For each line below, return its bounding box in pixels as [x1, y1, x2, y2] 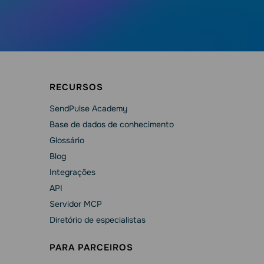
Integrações [49, 167, 95, 177]
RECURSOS [49, 81, 103, 93]
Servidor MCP [49, 199, 102, 209]
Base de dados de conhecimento [49, 119, 174, 130]
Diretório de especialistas [49, 214, 146, 225]
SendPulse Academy [49, 103, 127, 114]
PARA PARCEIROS [49, 242, 133, 253]
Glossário [49, 135, 84, 146]
